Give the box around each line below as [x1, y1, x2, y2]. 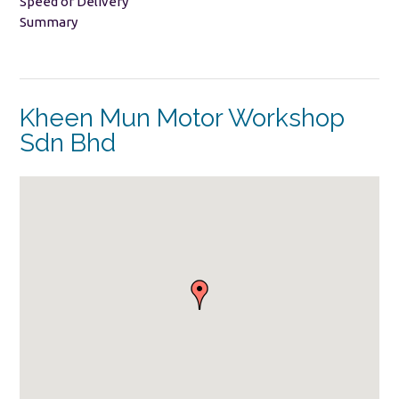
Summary [20, 13, 77, 29]
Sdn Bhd [20, 128, 116, 159]
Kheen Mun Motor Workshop [20, 103, 345, 134]
